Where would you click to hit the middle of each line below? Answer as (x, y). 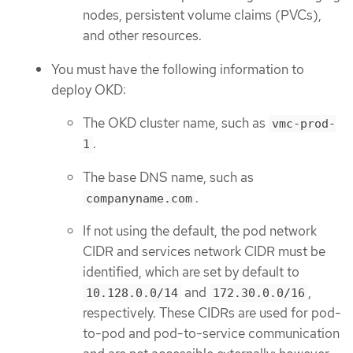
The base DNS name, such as (168, 177)
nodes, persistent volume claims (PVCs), (202, 15)
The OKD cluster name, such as (176, 123)
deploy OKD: (89, 89)
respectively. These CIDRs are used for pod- (212, 313)
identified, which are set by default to (191, 272)
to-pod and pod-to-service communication (211, 334)
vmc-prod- (304, 124)
